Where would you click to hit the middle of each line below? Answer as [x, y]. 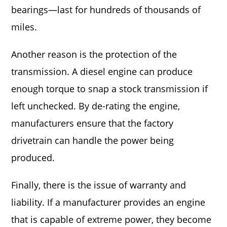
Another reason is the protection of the [94, 54]
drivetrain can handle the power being [93, 140]
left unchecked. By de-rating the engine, [96, 106]
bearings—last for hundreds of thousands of [106, 10]
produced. [33, 158]
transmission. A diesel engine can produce [102, 71]
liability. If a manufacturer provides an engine [108, 202]
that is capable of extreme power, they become [111, 219]
